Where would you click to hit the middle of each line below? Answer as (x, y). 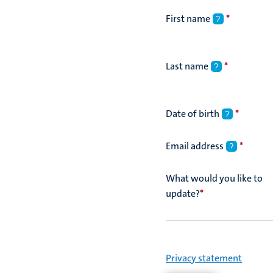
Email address (195, 146)
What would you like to (214, 178)
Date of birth (193, 114)
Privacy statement (204, 258)
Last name (187, 66)
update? (183, 193)
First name (188, 19)
